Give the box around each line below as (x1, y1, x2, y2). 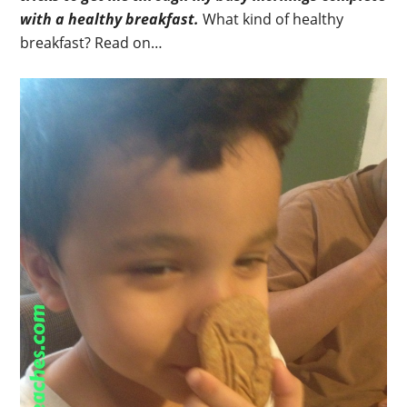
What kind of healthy (199, 8, 344, 29)
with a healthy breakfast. (20, 8, 200, 29)
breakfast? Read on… (20, 32, 164, 53)
